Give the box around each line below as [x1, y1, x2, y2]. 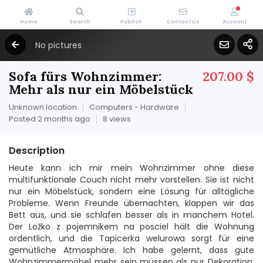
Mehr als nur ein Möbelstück [9, 81, 193, 97]
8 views [103, 113, 131, 124]
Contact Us [166, 18, 200, 25]
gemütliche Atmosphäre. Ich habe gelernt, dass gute [9, 244, 254, 256]
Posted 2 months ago [9, 113, 90, 124]
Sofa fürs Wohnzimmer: [9, 68, 161, 85]
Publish [120, 18, 143, 25]
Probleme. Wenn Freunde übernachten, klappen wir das [9, 197, 254, 209]
